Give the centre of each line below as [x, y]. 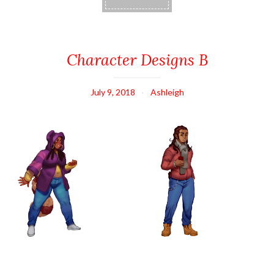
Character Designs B [137, 60]
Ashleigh [167, 92]
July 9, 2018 [113, 92]
